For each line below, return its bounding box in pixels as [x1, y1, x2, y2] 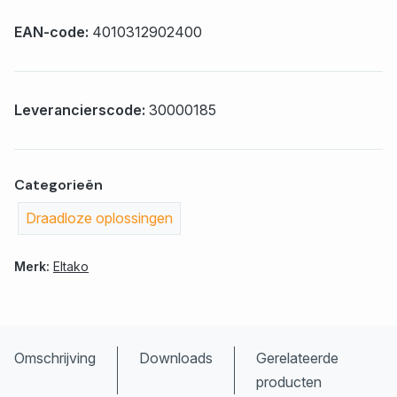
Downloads [139, 349, 213, 368]
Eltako [53, 259, 89, 275]
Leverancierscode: [14, 101, 149, 120]
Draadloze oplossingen [26, 209, 173, 228]
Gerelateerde [256, 349, 339, 368]
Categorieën [14, 175, 103, 195]
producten [256, 373, 322, 392]
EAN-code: [14, 23, 92, 42]
